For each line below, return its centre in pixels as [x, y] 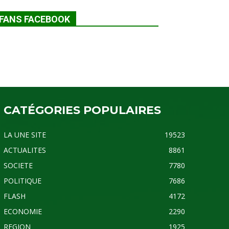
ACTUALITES [25, 150]
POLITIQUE [22, 180]
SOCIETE [18, 165]
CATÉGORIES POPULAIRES [82, 110]
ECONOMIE [22, 211]
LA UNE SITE [25, 134]
